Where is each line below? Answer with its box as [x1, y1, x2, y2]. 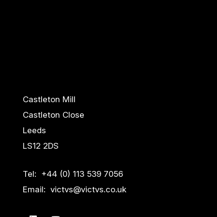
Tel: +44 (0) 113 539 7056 [23, 169, 123, 179]
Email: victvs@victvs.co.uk [23, 184, 126, 194]
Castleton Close [23, 110, 84, 120]
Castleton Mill [23, 94, 76, 105]
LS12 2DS [23, 141, 59, 151]
